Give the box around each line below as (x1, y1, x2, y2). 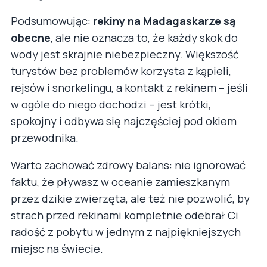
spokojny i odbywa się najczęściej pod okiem (11, 113, 237, 128)
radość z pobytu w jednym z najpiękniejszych (11, 224, 241, 239)
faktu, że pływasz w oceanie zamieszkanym (11, 174, 230, 189)
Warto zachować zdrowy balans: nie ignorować (11, 157, 246, 172)
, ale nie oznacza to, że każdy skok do (51, 30, 238, 45)
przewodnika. (11, 130, 79, 145)
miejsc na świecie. (11, 241, 103, 256)
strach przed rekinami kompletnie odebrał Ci (11, 207, 238, 222)
